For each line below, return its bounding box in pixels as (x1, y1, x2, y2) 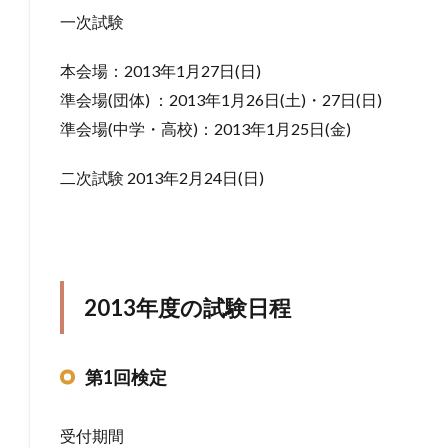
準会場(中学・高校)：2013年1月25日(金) (60, 118, 351, 138)
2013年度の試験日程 (84, 293, 291, 321)
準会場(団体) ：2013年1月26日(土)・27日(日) (60, 89, 382, 109)
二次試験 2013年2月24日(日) (60, 167, 264, 187)
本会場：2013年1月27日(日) (60, 60, 261, 80)
